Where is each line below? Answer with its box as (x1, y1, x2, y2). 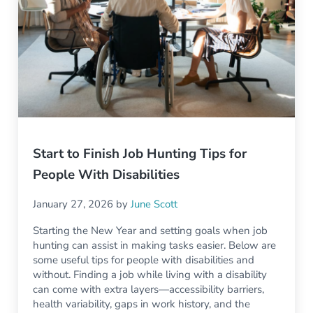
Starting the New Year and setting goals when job (33, 224, 268, 238)
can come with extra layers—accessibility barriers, (33, 282, 265, 297)
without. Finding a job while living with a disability (33, 268, 268, 282)
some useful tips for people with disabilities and (33, 253, 255, 268)
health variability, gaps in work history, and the (33, 297, 251, 312)
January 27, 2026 (33, 197, 114, 212)
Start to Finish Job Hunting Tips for (33, 144, 247, 163)
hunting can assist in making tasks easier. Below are (33, 238, 277, 253)
